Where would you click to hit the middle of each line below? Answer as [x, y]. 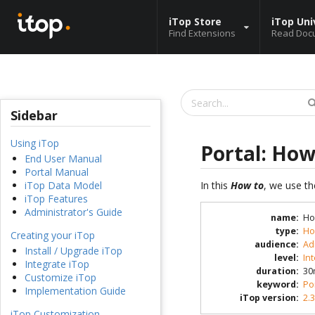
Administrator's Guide [73, 212]
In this [216, 185]
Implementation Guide [75, 291]
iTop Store [195, 21]
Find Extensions [202, 33]
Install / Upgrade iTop [73, 251]
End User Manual [63, 159]
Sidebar [34, 116]
